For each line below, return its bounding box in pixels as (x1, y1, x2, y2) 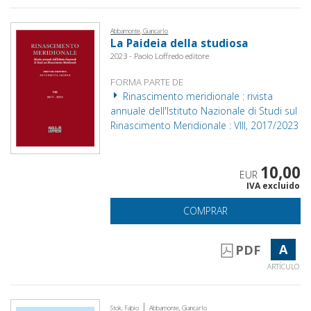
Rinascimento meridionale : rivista (120, 89, 274, 103)
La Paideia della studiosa (110, 35, 249, 51)
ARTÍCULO (267, 261, 299, 271)
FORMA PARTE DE (110, 75, 184, 88)
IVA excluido (246, 179, 300, 192)
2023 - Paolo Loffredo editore (110, 50, 210, 61)
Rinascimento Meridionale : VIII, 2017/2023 (110, 118, 299, 132)
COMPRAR (183, 203, 228, 217)
